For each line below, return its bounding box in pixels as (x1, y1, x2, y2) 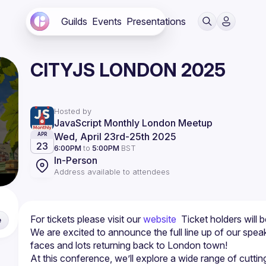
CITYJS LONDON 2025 (30, 59, 226, 81)
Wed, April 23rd (53, 131, 125, 142)
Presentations (126, 15, 186, 27)
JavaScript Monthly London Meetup (53, 117, 213, 129)
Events (92, 15, 122, 27)
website (142, 213, 176, 225)
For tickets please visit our (30, 213, 143, 225)
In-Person (53, 154, 97, 166)
